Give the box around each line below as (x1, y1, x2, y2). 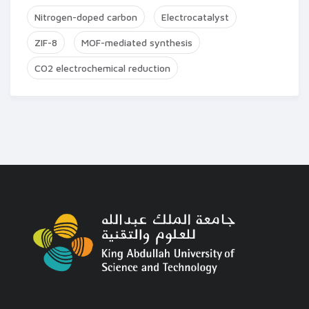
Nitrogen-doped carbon (34, 11, 137, 23)
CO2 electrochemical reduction (34, 62, 170, 74)
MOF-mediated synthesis (81, 37, 192, 48)
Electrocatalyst (161, 11, 229, 23)
